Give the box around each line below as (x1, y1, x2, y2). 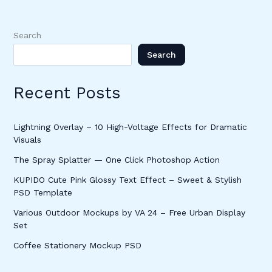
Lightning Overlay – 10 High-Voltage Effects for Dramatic (13, 121, 247, 132)
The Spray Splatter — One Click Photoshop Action (13, 154, 220, 165)
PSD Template (13, 187, 72, 197)
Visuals (13, 134, 41, 144)
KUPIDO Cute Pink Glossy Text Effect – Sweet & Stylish (13, 174, 242, 185)
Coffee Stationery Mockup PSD (13, 240, 141, 250)
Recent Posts (13, 83, 121, 103)
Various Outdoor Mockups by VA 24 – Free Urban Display (13, 207, 245, 217)
